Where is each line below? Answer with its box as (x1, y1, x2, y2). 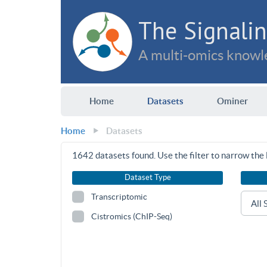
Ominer (217, 96, 248, 106)
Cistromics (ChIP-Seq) (91, 212, 172, 222)
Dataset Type (124, 173, 171, 182)
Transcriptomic (91, 192, 147, 202)
